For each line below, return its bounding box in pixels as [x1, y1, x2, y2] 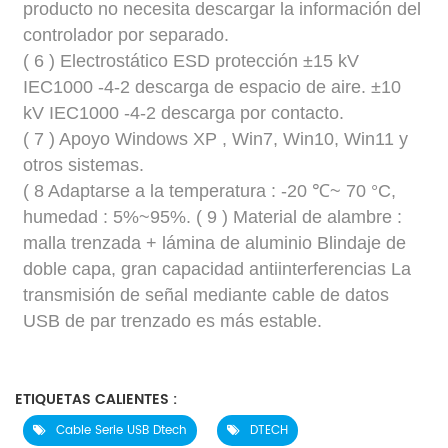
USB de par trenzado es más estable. [23, 310, 323, 331]
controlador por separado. [23, 24, 230, 45]
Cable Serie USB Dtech [56, 421, 187, 441]
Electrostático [60, 50, 174, 71]
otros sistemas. [23, 154, 145, 175]
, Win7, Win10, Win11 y [222, 128, 409, 149]
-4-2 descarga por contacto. [124, 102, 345, 123]
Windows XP [115, 128, 223, 149]
